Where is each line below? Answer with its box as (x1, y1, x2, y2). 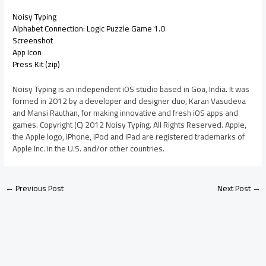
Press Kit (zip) (12, 56, 61, 72)
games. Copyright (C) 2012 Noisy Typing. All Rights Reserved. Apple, (12, 116, 247, 132)
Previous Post (14, 180, 64, 196)
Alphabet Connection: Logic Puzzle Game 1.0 (12, 21, 166, 37)
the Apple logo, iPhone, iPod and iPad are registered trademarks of (12, 128, 245, 144)
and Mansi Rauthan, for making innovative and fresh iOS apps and (12, 104, 239, 121)
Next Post (217, 180, 252, 196)
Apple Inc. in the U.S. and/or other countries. (12, 140, 165, 156)
